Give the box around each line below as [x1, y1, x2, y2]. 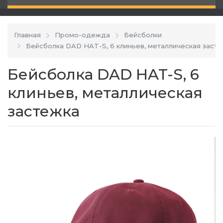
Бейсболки [124, 31, 162, 39]
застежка [7, 102, 80, 121]
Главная [14, 31, 41, 39]
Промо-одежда [55, 31, 110, 39]
